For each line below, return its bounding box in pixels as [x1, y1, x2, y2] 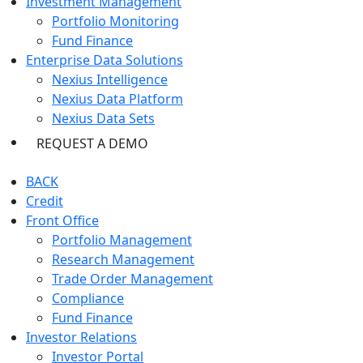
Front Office [26, 211, 99, 229]
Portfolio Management [52, 231, 192, 249]
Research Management [52, 250, 194, 268]
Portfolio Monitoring [52, 12, 179, 30]
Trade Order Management [52, 270, 213, 288]
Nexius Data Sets [52, 109, 155, 127]
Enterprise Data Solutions [26, 51, 183, 69]
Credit [26, 192, 63, 210]
